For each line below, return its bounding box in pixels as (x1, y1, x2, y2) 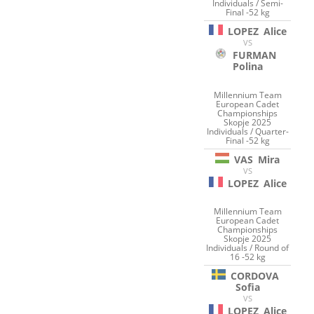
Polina (232, 60, 263, 74)
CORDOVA (230, 269, 279, 283)
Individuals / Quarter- (206, 125, 289, 137)
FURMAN (233, 48, 277, 62)
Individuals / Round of (206, 242, 289, 254)
